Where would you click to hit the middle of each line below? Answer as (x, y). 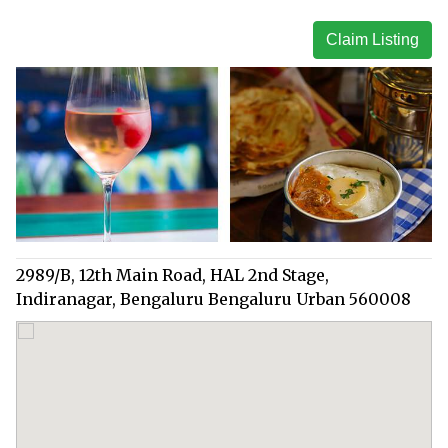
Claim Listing (372, 39)
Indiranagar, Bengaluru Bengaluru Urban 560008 (213, 298)
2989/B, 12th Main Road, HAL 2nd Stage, (172, 274)
